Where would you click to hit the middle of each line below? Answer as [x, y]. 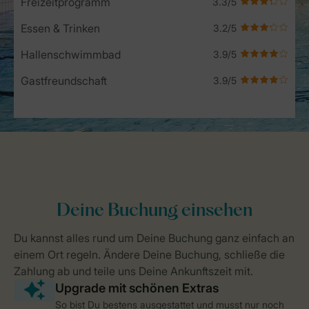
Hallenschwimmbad [71, 54]
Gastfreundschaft [64, 80]
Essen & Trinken [60, 28]
